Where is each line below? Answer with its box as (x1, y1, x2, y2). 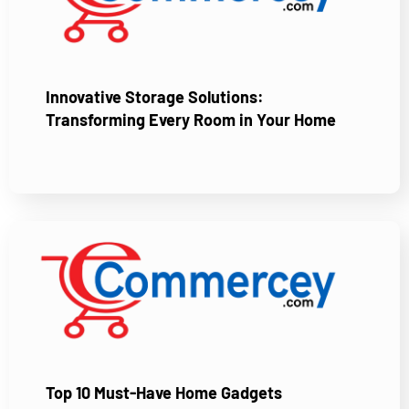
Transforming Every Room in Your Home (46, 109, 336, 130)
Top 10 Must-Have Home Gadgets (46, 383, 282, 404)
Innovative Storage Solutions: (46, 86, 264, 107)
